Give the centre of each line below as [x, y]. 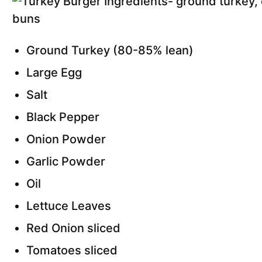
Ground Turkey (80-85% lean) [111, 51]
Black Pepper [63, 117]
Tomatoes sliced [72, 251]
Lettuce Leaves [69, 206]
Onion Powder [68, 139]
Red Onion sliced [73, 228]
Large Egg [56, 73]
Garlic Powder [67, 162]
